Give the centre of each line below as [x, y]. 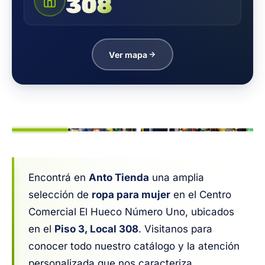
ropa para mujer [131, 195]
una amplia [177, 177]
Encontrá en [59, 177]
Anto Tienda [119, 177]
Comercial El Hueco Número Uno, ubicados [131, 212]
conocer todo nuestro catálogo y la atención [134, 246]
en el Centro [201, 195]
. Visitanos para [175, 229]
